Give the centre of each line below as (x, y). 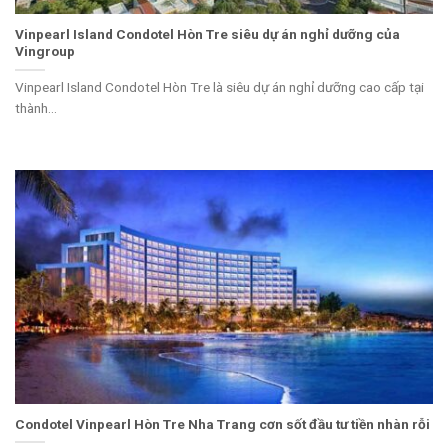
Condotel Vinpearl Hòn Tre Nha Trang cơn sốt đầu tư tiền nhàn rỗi (222, 424)
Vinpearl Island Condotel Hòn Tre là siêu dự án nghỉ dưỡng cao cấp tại (219, 87)
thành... (36, 108)
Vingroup (45, 51)
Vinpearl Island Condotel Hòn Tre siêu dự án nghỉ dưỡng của (207, 34)
